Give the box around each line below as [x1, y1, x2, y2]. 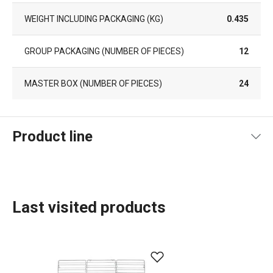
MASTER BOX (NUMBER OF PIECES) [24, 79, 162, 88]
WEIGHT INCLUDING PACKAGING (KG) [24, 14, 163, 24]
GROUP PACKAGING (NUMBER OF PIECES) [24, 46, 184, 56]
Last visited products [12, 198, 166, 216]
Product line [12, 128, 93, 145]
